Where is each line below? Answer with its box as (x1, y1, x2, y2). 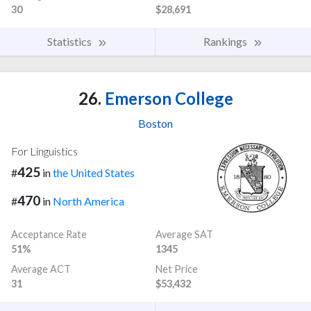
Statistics (47, 35, 94, 49)
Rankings (203, 35, 249, 49)
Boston (138, 117, 173, 131)
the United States (53, 166, 135, 180)
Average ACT (11, 263, 71, 276)
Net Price (155, 263, 198, 276)
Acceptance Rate (11, 228, 87, 241)
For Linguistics (11, 144, 78, 158)
